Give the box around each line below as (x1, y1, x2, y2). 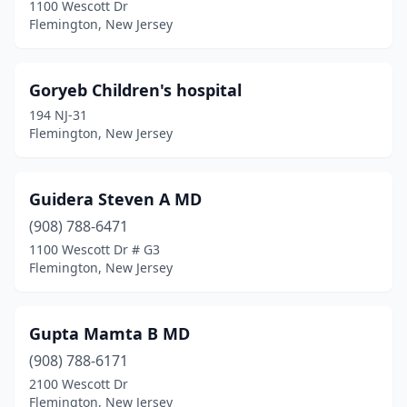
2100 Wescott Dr (29, 375, 128, 392)
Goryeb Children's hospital (29, 79, 242, 101)
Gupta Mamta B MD (29, 323, 190, 344)
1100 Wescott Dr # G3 (29, 241, 160, 258)
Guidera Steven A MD (29, 188, 202, 210)
